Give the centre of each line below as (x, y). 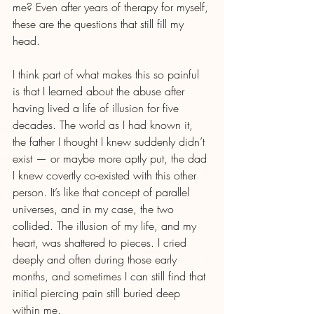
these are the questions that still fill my (100, 24)
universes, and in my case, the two (95, 209)
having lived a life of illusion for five (97, 108)
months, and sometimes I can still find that (111, 277)
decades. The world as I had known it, (104, 125)
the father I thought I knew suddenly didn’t (110, 142)
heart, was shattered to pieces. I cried (101, 243)
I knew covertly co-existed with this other (106, 176)
